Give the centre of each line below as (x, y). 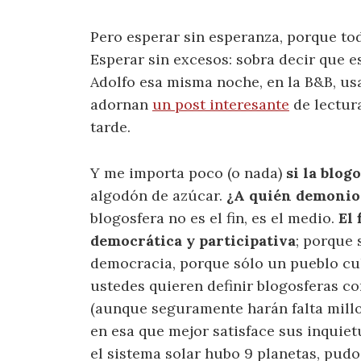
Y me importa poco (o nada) (188, 172)
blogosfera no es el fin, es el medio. (214, 218)
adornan (121, 104)
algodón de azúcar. (158, 195)
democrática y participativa (193, 240)
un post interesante (221, 104)
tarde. (110, 127)
